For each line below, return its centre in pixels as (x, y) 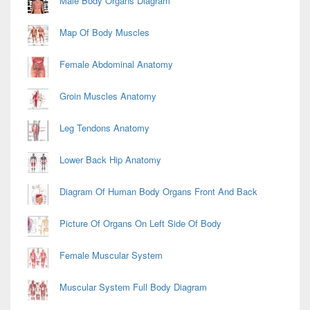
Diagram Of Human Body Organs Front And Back (158, 192)
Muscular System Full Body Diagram (133, 287)
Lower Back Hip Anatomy (110, 160)
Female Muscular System (111, 255)
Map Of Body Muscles (104, 33)
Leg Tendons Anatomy (104, 128)
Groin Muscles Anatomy (108, 96)
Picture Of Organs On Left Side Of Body (140, 224)
